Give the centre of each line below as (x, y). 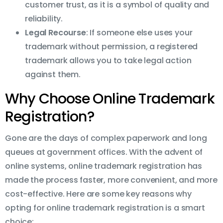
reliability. (44, 19)
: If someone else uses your (139, 33)
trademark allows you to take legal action (108, 61)
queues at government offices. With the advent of (104, 152)
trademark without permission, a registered (111, 47)
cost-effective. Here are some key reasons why (98, 194)
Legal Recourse (56, 33)
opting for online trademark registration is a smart (105, 208)
